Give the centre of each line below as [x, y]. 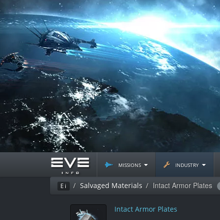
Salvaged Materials [111, 185]
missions [130, 164]
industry [187, 164]
